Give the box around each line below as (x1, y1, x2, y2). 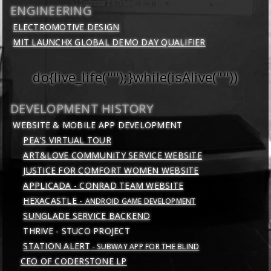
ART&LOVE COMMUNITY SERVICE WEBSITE (23, 149, 202, 162)
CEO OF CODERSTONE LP (20, 255, 127, 267)
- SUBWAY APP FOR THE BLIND (90, 241, 200, 252)
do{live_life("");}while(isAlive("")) (33, 68, 238, 87)
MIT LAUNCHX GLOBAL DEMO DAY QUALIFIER (13, 36, 206, 48)
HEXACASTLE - (23, 195, 85, 207)
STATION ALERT (23, 240, 91, 252)
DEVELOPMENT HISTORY (10, 100, 153, 117)
